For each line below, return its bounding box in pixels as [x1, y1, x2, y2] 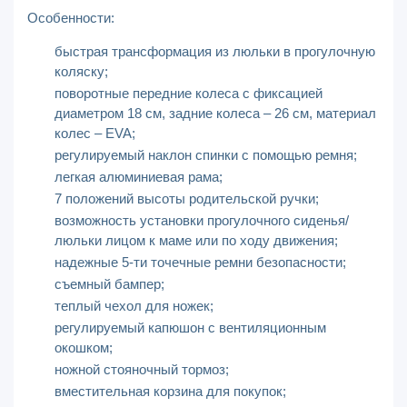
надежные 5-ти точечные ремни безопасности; [55, 254, 346, 270]
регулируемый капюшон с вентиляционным [55, 320, 326, 335]
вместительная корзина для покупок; [55, 383, 286, 399]
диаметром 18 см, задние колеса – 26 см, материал [55, 105, 376, 121]
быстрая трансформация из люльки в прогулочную [55, 44, 375, 59]
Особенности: [27, 10, 114, 25]
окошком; [55, 340, 113, 355]
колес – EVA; [55, 125, 135, 141]
